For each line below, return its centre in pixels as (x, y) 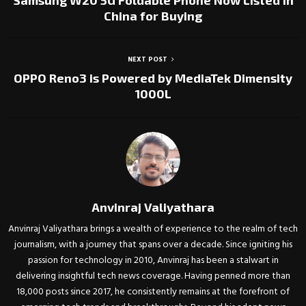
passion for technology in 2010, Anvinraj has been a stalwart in (153, 261)
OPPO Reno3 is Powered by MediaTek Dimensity (153, 78)
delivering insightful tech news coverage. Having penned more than (153, 276)
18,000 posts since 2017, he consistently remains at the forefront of (153, 292)
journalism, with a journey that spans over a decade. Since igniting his (153, 245)
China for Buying (153, 16)
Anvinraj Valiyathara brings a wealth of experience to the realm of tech (153, 229)
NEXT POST (148, 59)
